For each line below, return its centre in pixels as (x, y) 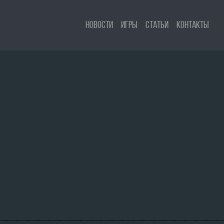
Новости (99, 25)
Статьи (157, 25)
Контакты (193, 25)
